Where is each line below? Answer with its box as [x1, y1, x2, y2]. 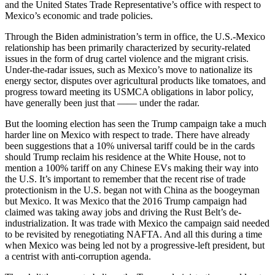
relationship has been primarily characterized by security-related [5, 42, 250, 53]
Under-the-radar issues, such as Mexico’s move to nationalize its [5, 64, 252, 76]
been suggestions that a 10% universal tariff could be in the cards [5, 141, 255, 152]
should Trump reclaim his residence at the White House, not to [5, 152, 246, 163]
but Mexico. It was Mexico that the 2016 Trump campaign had [5, 196, 247, 207]
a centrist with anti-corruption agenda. [5, 251, 151, 262]
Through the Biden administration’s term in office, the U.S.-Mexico [5, 31, 265, 42]
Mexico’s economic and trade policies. [5, 10, 153, 21]
